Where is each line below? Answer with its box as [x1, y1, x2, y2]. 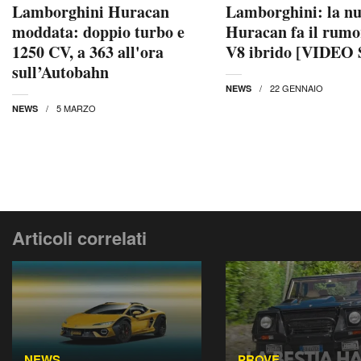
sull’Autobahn [12, 60, 109, 85]
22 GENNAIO [270, 81, 323, 95]
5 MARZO [56, 102, 96, 115]
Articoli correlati [12, 225, 147, 251]
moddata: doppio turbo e [12, 20, 185, 44]
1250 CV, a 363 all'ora [12, 40, 164, 64]
